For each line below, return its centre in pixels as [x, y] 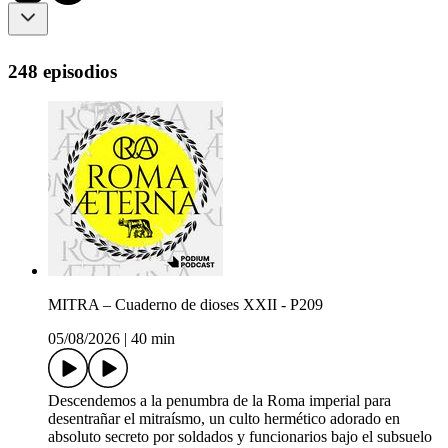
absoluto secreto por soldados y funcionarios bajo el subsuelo [240, 437]
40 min [153, 339]
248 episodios [62, 71]
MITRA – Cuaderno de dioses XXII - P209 [185, 305]
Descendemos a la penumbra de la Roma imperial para [219, 401]
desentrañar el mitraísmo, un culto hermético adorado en [224, 419]
